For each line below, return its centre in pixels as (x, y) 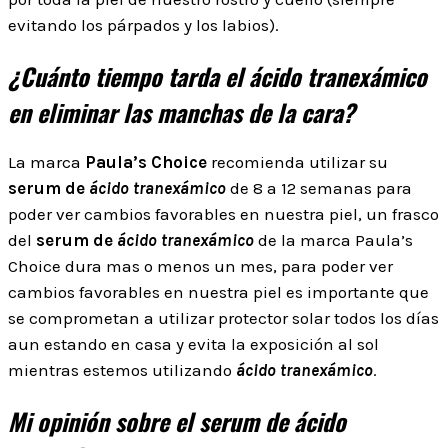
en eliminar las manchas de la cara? (181, 111)
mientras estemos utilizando (122, 370)
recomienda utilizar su (297, 162)
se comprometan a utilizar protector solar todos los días (223, 318)
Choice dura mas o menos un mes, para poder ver (200, 266)
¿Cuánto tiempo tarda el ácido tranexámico (217, 75)
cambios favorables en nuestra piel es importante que (218, 292)
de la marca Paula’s (333, 240)
